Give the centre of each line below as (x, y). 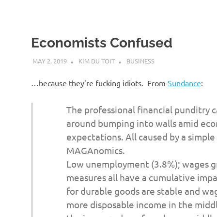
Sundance (184, 83)
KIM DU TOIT (96, 61)
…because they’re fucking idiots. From (99, 83)
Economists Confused (102, 43)
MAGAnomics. (95, 150)
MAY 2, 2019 (49, 61)
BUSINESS (140, 61)
